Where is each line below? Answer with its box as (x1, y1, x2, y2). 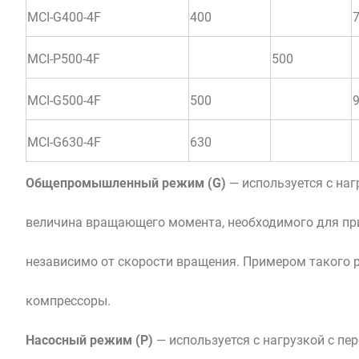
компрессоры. (26, 292, 111, 309)
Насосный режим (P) (26, 332, 153, 348)
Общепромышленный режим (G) (26, 175, 226, 191)
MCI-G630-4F (27, 134, 101, 150)
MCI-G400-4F (27, 9, 101, 25)
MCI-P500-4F (27, 50, 100, 67)
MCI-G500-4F (27, 92, 101, 108)
